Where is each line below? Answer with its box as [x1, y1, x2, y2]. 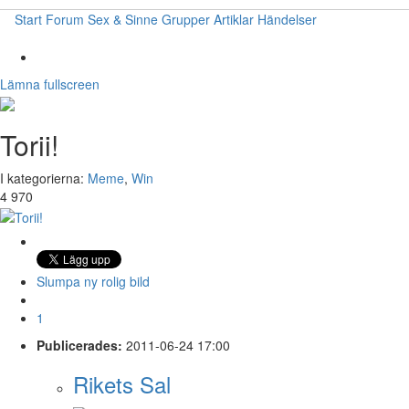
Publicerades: [37, 335, 122, 354]
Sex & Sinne [88, 10, 158, 28]
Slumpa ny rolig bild [37, 271, 150, 290]
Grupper [162, 10, 210, 28]
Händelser [257, 10, 317, 28]
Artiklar [214, 10, 254, 28]
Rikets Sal [73, 367, 171, 400]
